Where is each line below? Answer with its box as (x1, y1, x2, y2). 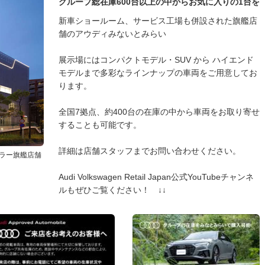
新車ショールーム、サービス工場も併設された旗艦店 (59, 16, 257, 25)
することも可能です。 (59, 120, 141, 130)
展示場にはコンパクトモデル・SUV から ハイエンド (59, 55, 254, 64)
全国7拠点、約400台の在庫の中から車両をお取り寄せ (59, 107, 260, 117)
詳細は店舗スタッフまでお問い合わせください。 (59, 146, 241, 156)
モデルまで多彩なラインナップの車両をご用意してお (59, 68, 257, 77)
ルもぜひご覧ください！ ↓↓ (59, 185, 166, 195)
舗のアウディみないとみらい (59, 29, 166, 38)
